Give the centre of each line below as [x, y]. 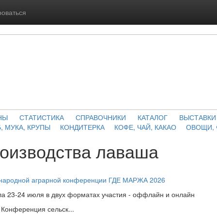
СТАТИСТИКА [42, 117]
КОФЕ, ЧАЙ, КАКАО [145, 127]
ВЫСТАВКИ [198, 117]
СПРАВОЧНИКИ [101, 117]
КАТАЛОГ [153, 117]
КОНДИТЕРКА [82, 127]
